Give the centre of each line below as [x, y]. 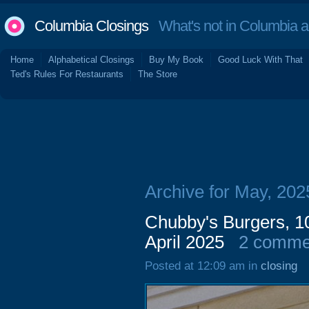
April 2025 [185, 242]
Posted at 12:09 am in [203, 266]
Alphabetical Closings [91, 60]
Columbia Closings [91, 26]
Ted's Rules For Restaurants [67, 74]
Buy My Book [176, 60]
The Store [158, 74]
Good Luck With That [260, 60]
